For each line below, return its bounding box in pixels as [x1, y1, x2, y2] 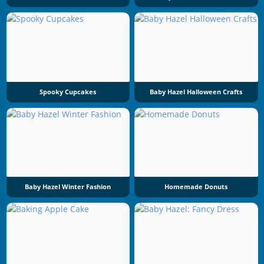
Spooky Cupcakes [39, 87, 97, 96]
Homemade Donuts [164, 183, 228, 192]
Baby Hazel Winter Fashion [25, 183, 111, 192]
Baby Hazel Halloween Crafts [150, 87, 243, 96]
